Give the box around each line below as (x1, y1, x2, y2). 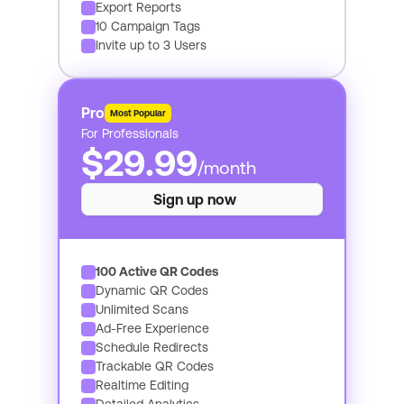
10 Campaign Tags (96, 19, 200, 33)
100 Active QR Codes (96, 264, 218, 279)
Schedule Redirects (96, 340, 208, 354)
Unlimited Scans (96, 302, 188, 317)
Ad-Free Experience (96, 321, 209, 335)
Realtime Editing (96, 378, 188, 392)
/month (197, 157, 256, 178)
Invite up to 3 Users (96, 38, 207, 52)
